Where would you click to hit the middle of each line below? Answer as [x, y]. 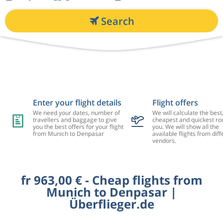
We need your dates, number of [76, 113]
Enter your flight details [77, 103]
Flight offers [175, 103]
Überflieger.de [111, 204]
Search [117, 21]
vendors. [164, 141]
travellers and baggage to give [75, 120]
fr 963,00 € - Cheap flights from [111, 180]
